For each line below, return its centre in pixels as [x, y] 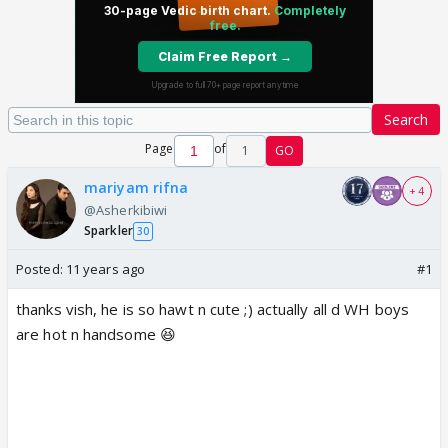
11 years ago [105, 269]
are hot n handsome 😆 [96, 334]
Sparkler [108, 230]
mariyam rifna [136, 187]
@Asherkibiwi [126, 210]
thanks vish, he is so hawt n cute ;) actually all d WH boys [212, 309]
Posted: [41, 269]
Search [406, 119]
